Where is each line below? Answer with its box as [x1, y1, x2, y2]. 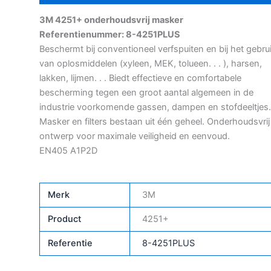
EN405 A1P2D [39, 145, 97, 157]
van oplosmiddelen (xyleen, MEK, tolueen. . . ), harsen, [39, 58, 262, 70]
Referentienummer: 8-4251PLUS [39, 29, 180, 41]
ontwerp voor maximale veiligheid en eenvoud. [39, 131, 230, 142]
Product [48, 214, 82, 225]
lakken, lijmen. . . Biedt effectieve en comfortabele [39, 73, 241, 84]
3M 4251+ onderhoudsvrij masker [39, 15, 183, 26]
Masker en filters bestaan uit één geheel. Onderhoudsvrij [39, 116, 270, 128]
